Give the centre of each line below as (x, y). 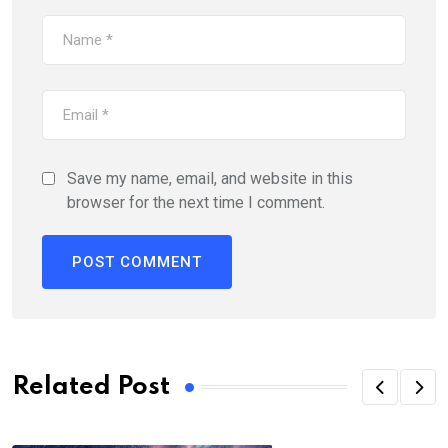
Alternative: (81, 303)
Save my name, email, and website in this (210, 179)
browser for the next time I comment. (196, 203)
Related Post (91, 387)
